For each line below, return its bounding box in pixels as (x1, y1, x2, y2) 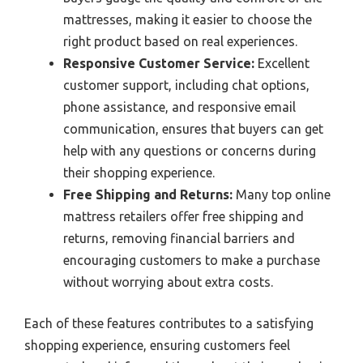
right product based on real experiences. (63, 34, 297, 49)
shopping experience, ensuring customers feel (24, 338, 290, 353)
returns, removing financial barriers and (63, 231, 295, 246)
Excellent (254, 56, 310, 71)
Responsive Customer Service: (63, 56, 254, 71)
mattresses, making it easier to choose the (63, 12, 312, 28)
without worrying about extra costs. (63, 275, 273, 290)
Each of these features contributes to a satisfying (24, 316, 314, 331)
